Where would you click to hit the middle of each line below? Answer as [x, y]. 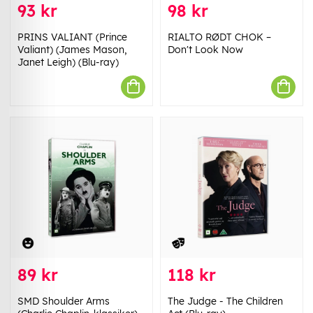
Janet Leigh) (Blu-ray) [68, 62]
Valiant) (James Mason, [72, 49]
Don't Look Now [205, 49]
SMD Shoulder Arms [64, 301]
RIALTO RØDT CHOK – [219, 37]
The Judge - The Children [225, 301]
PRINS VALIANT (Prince [72, 37]
